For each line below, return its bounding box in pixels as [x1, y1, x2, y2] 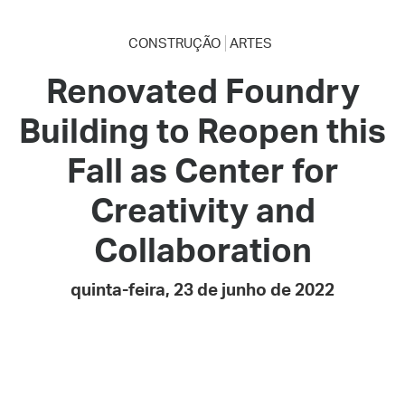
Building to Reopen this [19, 108, 386, 152]
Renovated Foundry [45, 69, 360, 112]
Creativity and [89, 188, 316, 231]
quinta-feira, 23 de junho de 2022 [71, 278, 334, 301]
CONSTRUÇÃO [128, 34, 221, 52]
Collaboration [93, 228, 312, 271]
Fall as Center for [66, 148, 339, 192]
